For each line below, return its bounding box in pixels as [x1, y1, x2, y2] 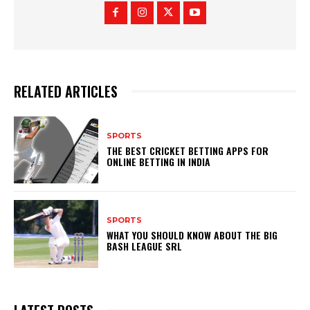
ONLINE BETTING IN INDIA [107, 154, 211, 169]
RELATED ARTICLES [14, 81, 118, 102]
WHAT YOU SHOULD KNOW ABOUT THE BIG [107, 227, 278, 242]
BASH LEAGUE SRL [107, 238, 183, 253]
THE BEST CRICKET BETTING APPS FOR [107, 143, 269, 158]
